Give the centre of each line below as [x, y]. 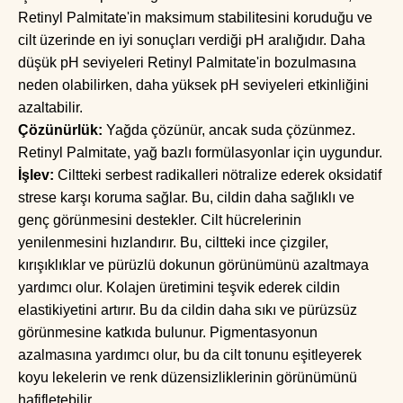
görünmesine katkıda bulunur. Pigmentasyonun [168, 332]
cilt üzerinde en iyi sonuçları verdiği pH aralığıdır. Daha [192, 40]
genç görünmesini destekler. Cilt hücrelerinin [160, 220]
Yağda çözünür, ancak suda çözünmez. [229, 130]
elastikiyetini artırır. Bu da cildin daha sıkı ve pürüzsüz [188, 310]
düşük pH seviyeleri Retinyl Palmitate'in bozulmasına [187, 63]
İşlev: [38, 175]
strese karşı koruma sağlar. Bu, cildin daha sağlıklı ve [186, 197]
